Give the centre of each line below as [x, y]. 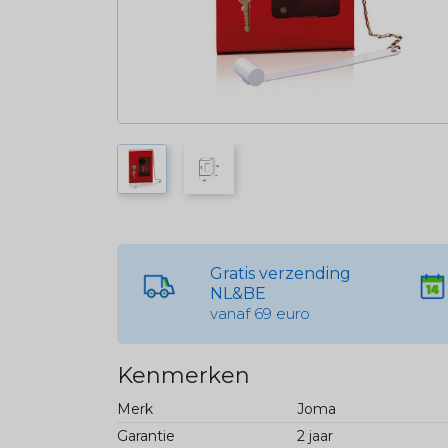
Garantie [146, 435]
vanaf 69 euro [260, 313]
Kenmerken [183, 375]
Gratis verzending [281, 273]
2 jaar [314, 435]
